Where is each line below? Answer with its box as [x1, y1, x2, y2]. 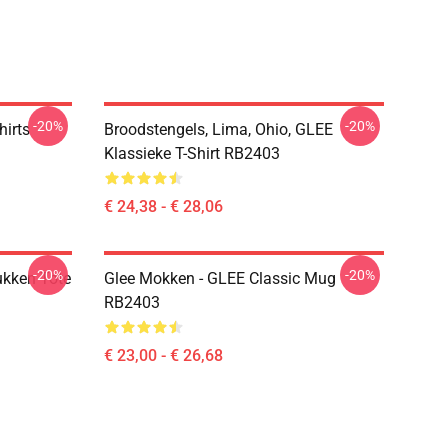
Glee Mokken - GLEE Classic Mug [104, 269, 336, 288]
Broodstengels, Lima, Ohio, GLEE [104, 120, 333, 139]
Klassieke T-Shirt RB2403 [104, 144, 280, 163]
